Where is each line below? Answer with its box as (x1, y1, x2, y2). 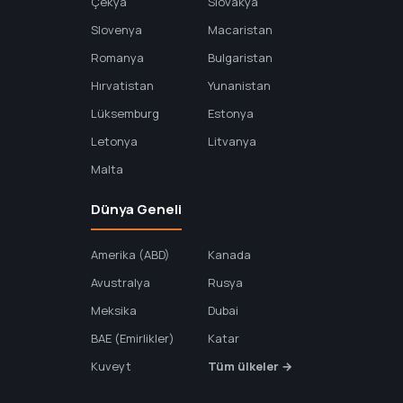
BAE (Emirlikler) (90, 330, 175, 346)
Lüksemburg (90, 105, 159, 121)
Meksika (90, 302, 137, 318)
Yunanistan (208, 77, 272, 94)
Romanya (90, 49, 144, 66)
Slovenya (90, 22, 142, 38)
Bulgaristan (208, 49, 273, 66)
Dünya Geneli (90, 200, 182, 219)
